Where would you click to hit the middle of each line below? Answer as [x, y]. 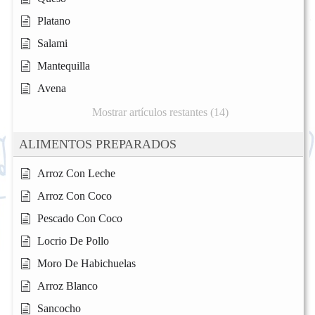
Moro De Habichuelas [86, 264]
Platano [54, 21]
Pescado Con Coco [80, 219]
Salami [52, 44]
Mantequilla [64, 66]
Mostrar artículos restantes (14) [160, 112]
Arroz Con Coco [75, 196]
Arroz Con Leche [76, 174]
